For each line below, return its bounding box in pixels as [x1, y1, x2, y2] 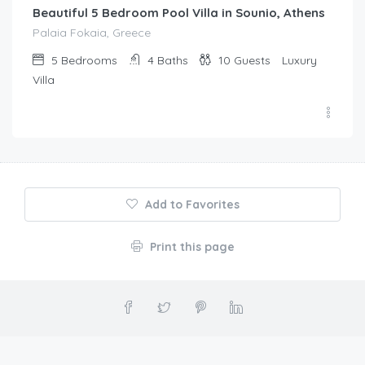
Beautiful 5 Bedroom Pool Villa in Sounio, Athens [33, 5, 325, 21]
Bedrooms [61, 53, 117, 68]
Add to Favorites [141, 197, 240, 213]
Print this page [146, 240, 235, 255]
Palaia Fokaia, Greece [33, 25, 151, 41]
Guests [234, 53, 270, 68]
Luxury [282, 53, 317, 68]
